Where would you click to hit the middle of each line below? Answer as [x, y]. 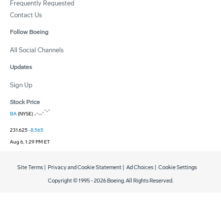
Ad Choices [140, 167]
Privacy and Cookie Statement [85, 167]
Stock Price [25, 102]
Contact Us [26, 15]
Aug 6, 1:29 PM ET [30, 142]
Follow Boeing [29, 32]
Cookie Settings [178, 167]
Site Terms [30, 167]
